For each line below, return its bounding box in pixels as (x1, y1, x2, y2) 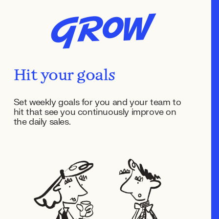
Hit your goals (13, 68, 115, 84)
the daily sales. (13, 116, 71, 128)
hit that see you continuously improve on (13, 107, 176, 118)
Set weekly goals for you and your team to (13, 97, 181, 108)
